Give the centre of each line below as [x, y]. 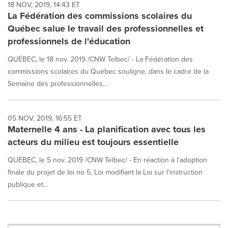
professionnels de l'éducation [69, 41]
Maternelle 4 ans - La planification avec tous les [107, 129]
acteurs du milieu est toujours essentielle [93, 142]
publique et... [28, 184]
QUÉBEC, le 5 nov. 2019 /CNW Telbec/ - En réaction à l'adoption [107, 160]
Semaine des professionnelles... [58, 83]
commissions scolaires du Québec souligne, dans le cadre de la [108, 71]
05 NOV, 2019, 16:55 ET [45, 118]
